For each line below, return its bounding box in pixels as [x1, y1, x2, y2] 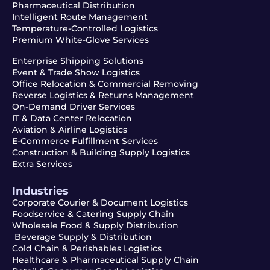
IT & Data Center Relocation [12, 112, 132, 124]
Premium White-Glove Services [12, 34, 149, 45]
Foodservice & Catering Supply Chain [12, 208, 174, 219]
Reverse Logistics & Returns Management [12, 89, 194, 101]
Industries [12, 184, 69, 197]
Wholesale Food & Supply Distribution [12, 219, 178, 231]
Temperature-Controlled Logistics [12, 22, 158, 34]
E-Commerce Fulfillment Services [12, 135, 158, 146]
